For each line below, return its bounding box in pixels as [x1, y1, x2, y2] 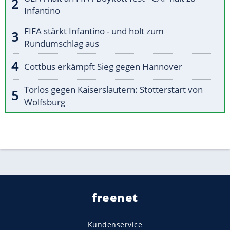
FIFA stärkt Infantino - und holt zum [24, 25, 164, 37]
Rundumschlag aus [24, 37, 99, 50]
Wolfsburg [24, 96, 65, 108]
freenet [92, 189, 138, 205]
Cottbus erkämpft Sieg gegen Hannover [24, 61, 182, 73]
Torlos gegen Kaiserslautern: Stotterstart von [24, 84, 203, 96]
